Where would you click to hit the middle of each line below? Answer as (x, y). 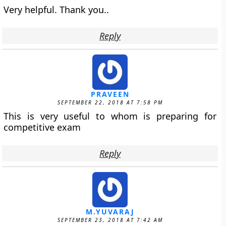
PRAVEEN (110, 94)
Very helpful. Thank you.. (56, 10)
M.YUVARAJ (110, 212)
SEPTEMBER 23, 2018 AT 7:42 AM (110, 220)
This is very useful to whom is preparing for (110, 116)
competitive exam (42, 127)
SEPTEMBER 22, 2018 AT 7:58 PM (110, 102)
